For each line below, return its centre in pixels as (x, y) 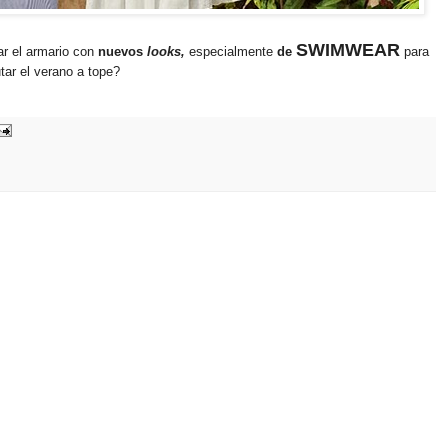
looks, (167, 51)
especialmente (232, 51)
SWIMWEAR (347, 49)
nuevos (122, 51)
